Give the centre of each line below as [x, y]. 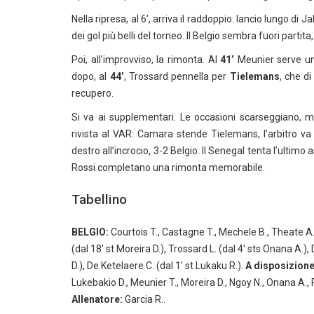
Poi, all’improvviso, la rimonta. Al [146, 60]
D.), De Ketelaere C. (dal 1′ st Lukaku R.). [158, 266]
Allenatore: [98, 299]
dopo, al [91, 76]
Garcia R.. [145, 299]
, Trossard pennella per [177, 76]
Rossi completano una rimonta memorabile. [168, 168]
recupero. [93, 93]
